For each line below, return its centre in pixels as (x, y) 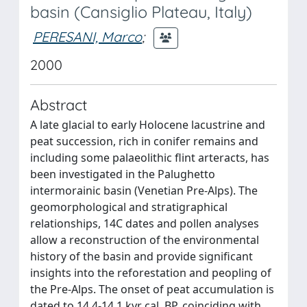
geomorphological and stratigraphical (129, 207)
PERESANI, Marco (87, 36)
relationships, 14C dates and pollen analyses (145, 223)
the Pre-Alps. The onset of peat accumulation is (152, 289)
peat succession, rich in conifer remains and (144, 141)
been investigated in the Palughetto (123, 174)
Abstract (59, 105)
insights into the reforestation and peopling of (151, 273)
